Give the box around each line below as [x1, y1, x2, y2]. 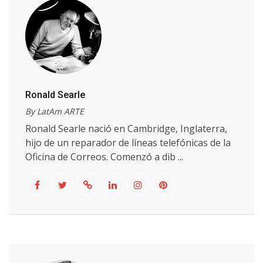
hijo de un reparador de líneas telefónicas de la [25, 136, 231, 149]
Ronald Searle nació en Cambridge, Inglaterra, [25, 122, 227, 135]
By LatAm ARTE [25, 106, 84, 117]
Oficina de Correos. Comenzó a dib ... [25, 150, 183, 163]
